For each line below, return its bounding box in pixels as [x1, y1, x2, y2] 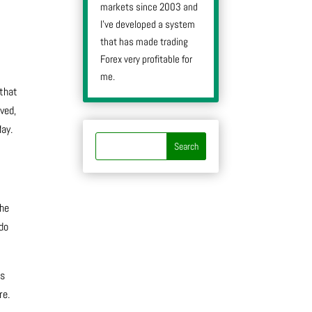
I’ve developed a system [100, 17, 196, 31]
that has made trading [100, 34, 189, 48]
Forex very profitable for [100, 52, 193, 65]
